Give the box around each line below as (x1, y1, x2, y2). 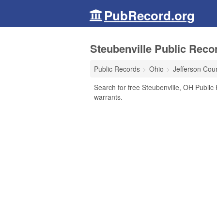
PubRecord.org (104, 6, 195, 24)
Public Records (94, 64, 140, 74)
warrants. (94, 92, 123, 102)
